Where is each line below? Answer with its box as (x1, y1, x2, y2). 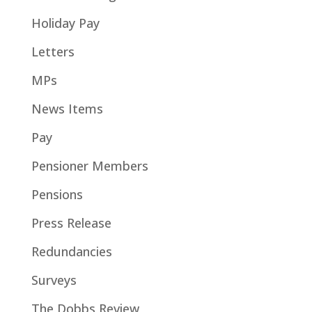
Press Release (31, 214, 111, 232)
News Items (31, 100, 103, 118)
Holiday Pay (31, 15, 100, 32)
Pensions (31, 186, 83, 203)
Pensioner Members (31, 157, 148, 175)
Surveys (31, 272, 77, 289)
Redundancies (31, 243, 112, 260)
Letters (31, 43, 75, 61)
